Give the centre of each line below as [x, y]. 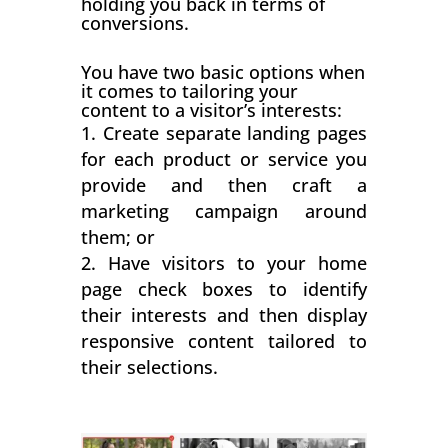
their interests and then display [224, 314]
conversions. [134, 22]
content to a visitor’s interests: [211, 109]
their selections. [149, 366]
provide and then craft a [224, 184]
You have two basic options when [222, 71]
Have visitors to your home [237, 262]
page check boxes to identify [224, 288]
